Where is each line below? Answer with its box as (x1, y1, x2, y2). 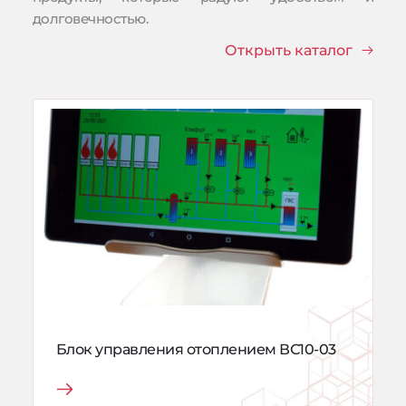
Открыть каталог (225, 41, 353, 59)
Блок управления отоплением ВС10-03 (55, 341, 336, 359)
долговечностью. (32, 9, 149, 27)
